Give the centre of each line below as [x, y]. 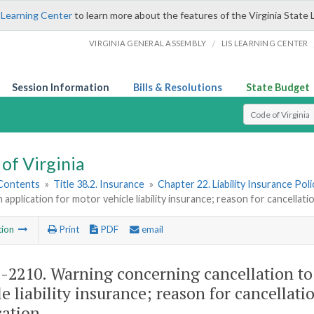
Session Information [61, 87]
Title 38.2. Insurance [99, 184]
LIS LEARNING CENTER [265, 43]
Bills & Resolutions [178, 87]
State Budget [278, 87]
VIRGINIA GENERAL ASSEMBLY [148, 43]
